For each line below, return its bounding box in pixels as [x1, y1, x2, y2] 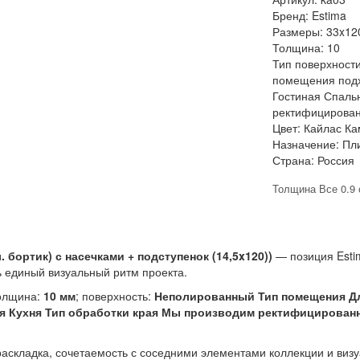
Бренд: [272, 7, 309, 23]
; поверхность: [76, 288, 154, 304]
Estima [312, 7, 346, 23]
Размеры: [272, 23, 323, 39]
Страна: [272, 152, 314, 168]
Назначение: [272, 136, 339, 152]
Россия [317, 152, 354, 168]
